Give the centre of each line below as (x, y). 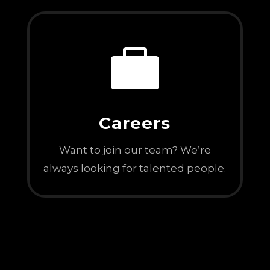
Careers (135, 123)
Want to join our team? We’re (135, 150)
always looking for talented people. (135, 168)
